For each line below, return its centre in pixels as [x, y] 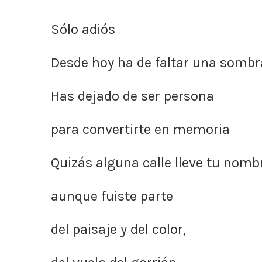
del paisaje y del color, [118, 229]
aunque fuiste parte [112, 196]
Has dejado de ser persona [132, 96]
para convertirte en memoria [140, 129]
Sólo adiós [83, 29]
